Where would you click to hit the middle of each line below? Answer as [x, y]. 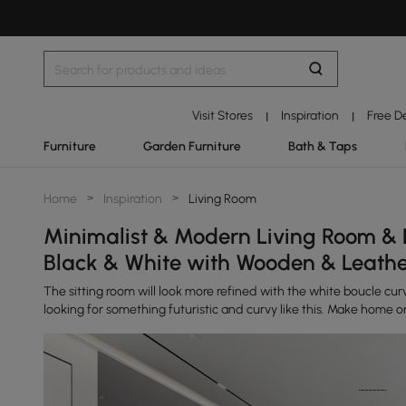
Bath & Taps [323, 146]
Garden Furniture [193, 146]
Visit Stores [222, 115]
